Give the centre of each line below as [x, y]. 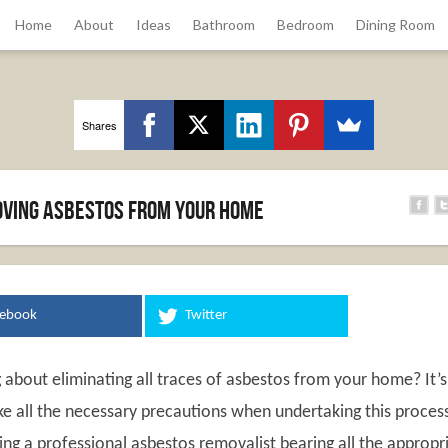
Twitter [206, 315]
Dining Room [395, 24]
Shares [99, 124]
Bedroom [305, 24]
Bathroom [223, 24]
